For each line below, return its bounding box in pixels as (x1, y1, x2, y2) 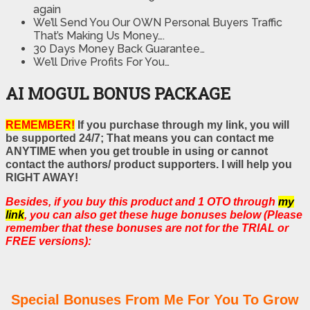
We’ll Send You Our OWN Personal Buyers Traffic (33, 16, 282, 30)
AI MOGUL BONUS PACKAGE (6, 82, 230, 104)
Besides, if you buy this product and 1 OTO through (6, 195, 278, 208)
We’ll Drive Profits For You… (33, 55, 170, 69)
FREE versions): (6, 235, 91, 247)
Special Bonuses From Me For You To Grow (11, 292, 299, 308)
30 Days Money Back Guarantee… (33, 42, 205, 56)
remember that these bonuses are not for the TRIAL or (6, 221, 289, 234)
